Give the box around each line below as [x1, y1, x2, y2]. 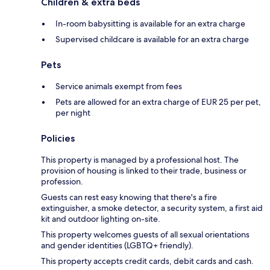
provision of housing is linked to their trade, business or [41, 165, 246, 176]
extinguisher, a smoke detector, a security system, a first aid [41, 202, 263, 213]
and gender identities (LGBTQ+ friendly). [41, 239, 193, 251]
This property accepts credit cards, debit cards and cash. [41, 255, 254, 266]
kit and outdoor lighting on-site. [41, 213, 160, 224]
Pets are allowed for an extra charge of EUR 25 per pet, [55, 96, 261, 107]
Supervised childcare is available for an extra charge [55, 33, 249, 45]
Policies [41, 132, 75, 144]
